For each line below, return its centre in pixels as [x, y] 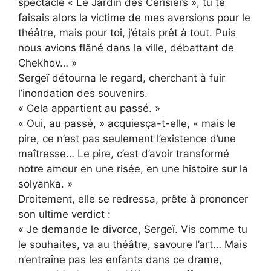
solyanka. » [45, 184]
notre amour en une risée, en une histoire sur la [133, 169]
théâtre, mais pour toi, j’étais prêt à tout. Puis [127, 33]
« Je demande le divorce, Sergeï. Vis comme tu [133, 230]
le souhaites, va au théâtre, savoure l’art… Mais [133, 245]
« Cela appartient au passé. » [89, 109]
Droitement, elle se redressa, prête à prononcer [133, 199]
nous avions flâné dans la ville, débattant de [126, 48]
